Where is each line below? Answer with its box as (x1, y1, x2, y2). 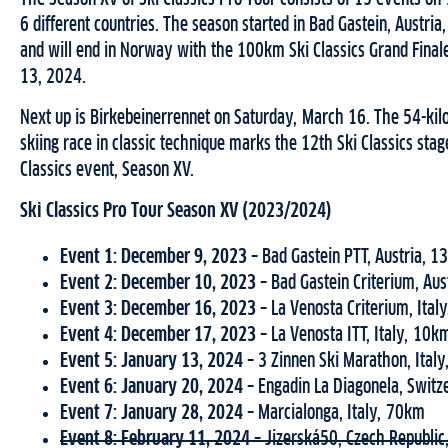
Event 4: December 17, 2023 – (60, 325, 271, 346)
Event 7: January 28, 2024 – (60, 403, 258, 424)
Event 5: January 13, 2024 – (60, 351, 258, 372)
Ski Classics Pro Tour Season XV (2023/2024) (20, 201, 332, 222)
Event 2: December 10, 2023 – (60, 273, 271, 294)
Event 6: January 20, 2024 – (60, 377, 258, 398)
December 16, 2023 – (121, 299, 271, 320)
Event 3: (60, 299, 117, 320)
